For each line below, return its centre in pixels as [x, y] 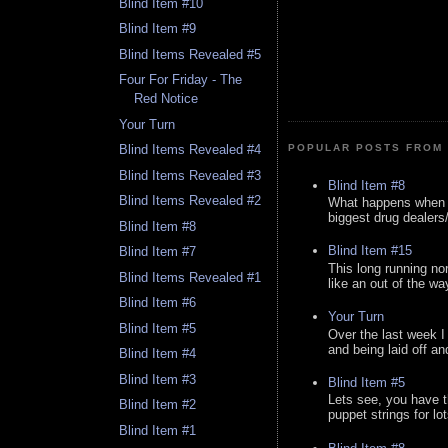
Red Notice [166, 99]
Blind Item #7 [158, 252]
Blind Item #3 [158, 379]
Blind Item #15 [370, 251]
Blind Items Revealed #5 [190, 54]
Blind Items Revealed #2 [190, 201]
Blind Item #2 [158, 405]
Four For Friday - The [181, 80]
